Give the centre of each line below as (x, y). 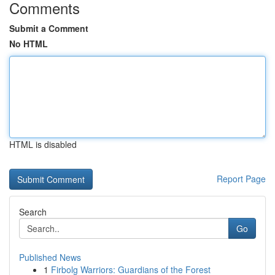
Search (33, 212)
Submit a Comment (49, 28)
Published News (50, 257)
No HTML (29, 44)
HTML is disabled (43, 144)
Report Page (241, 179)
